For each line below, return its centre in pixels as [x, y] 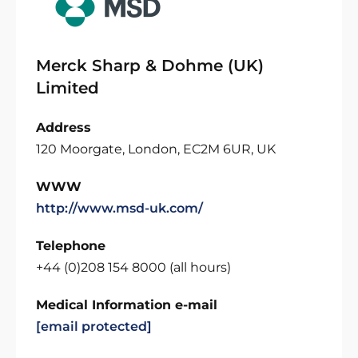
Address [64, 127]
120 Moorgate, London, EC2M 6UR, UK [156, 149]
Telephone [71, 246]
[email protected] [94, 326]
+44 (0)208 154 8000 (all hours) [133, 267]
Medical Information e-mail [127, 305]
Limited [68, 88]
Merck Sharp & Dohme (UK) [150, 66]
